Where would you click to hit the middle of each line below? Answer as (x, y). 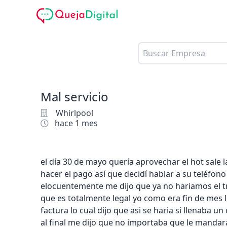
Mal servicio (74, 96)
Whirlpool (74, 113)
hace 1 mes (76, 123)
